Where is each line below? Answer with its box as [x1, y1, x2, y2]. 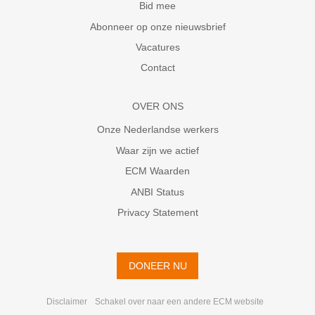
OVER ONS [131, 100, 184, 112]
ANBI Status [131, 186, 184, 198]
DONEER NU [128, 259, 187, 271]
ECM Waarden [125, 165, 190, 177]
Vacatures [135, 41, 180, 53]
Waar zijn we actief [116, 144, 199, 156]
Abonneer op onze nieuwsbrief [89, 20, 226, 32]
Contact [140, 62, 175, 74]
